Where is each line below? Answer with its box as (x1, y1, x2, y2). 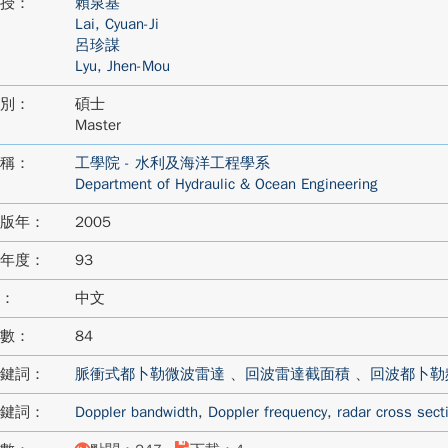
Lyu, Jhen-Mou (74, 57, 170, 75)
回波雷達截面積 (244, 365, 350, 383)
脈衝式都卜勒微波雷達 (74, 365, 225, 383)
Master (74, 116, 121, 134)
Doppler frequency (207, 403, 327, 421)
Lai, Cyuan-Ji (74, 15, 159, 33)
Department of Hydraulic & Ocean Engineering (74, 175, 378, 193)
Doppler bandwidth (74, 403, 198, 421)
